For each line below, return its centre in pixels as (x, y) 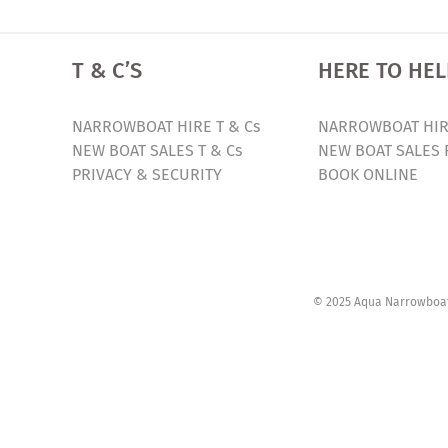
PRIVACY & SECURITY (147, 174)
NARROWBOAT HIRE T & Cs (166, 126)
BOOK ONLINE (368, 174)
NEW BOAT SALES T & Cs (157, 150)
